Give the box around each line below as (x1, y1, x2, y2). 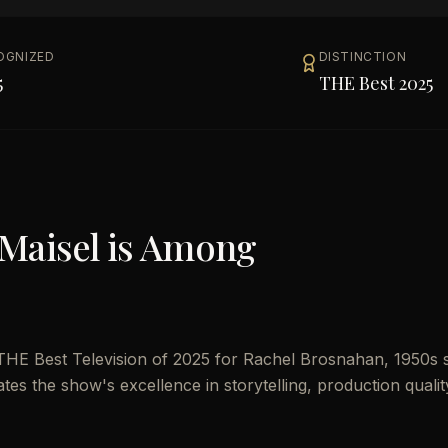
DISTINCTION (318, 49, 407, 64)
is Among (98, 222, 256, 270)
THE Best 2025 (318, 71, 433, 95)
